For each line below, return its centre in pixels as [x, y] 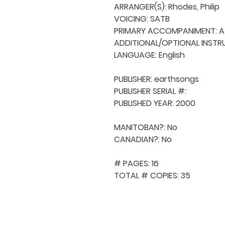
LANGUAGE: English [149, 55]
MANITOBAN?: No [146, 127]
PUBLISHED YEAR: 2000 [155, 103]
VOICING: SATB [142, 19]
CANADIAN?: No [143, 139]
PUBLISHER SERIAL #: [151, 91]
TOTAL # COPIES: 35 [152, 175]
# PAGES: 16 [136, 163]
